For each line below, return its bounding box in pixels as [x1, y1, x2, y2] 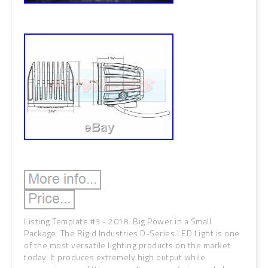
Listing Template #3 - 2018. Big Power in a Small [24, 215, 211, 227]
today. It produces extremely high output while [24, 251, 205, 263]
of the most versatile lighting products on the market [24, 239, 231, 251]
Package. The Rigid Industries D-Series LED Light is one [24, 227, 240, 239]
